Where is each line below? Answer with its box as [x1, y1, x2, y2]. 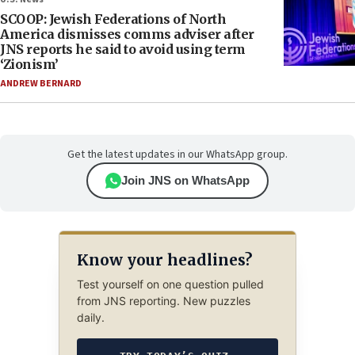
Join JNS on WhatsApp [121, 174, 250, 188]
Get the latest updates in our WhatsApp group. [67, 147, 288, 163]
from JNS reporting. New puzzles [76, 294, 250, 308]
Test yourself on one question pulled [76, 277, 264, 292]
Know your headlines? [76, 250, 252, 269]
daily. [76, 311, 105, 325]
